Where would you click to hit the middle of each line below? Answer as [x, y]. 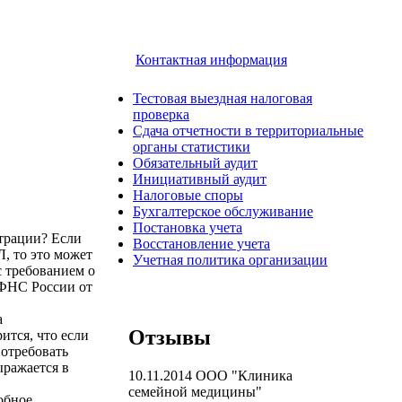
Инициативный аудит [200, 179]
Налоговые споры [188, 195]
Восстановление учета [201, 244]
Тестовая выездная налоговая [223, 98]
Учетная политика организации [230, 260]
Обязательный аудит [195, 163]
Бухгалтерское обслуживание [223, 211]
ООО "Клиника [242, 375]
